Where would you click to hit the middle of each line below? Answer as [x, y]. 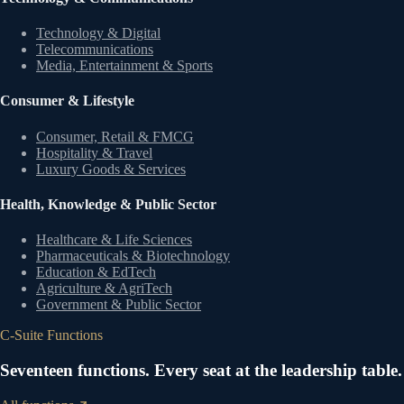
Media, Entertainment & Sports [124, 66]
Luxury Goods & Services [111, 169]
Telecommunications [95, 50]
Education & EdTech [96, 272]
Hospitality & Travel [94, 152]
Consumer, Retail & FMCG [115, 136]
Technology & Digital [98, 33]
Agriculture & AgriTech [104, 289]
